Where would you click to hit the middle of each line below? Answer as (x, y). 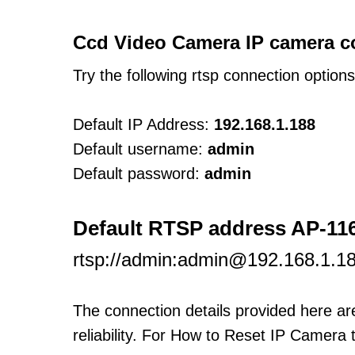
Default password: (136, 174)
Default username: (138, 149)
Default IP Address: (141, 124)
